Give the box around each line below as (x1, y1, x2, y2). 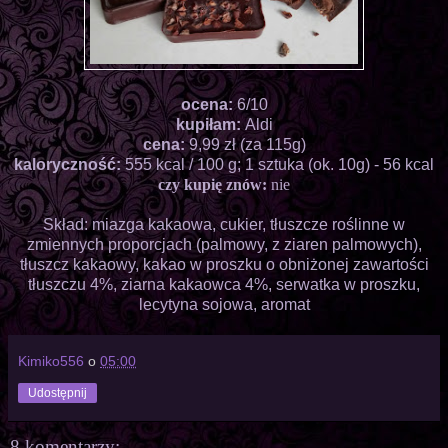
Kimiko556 (18, 352, 84, 369)
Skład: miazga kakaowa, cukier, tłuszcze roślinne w (43, 215, 405, 233)
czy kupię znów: (158, 175, 267, 193)
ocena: (180, 95, 237, 113)
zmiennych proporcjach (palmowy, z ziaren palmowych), (26, 235, 422, 253)
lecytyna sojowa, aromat (138, 295, 310, 313)
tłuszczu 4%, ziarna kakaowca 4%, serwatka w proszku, (28, 275, 420, 293)
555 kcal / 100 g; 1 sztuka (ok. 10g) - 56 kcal (121, 155, 434, 173)
